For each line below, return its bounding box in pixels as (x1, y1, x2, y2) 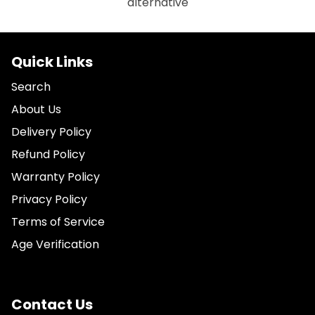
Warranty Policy (11, 169, 100, 185)
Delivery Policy (11, 124, 91, 140)
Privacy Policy (11, 191, 87, 207)
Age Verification (11, 236, 99, 252)
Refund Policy (11, 146, 85, 162)
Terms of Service (11, 214, 105, 230)
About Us (11, 101, 61, 117)
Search (11, 79, 51, 95)
